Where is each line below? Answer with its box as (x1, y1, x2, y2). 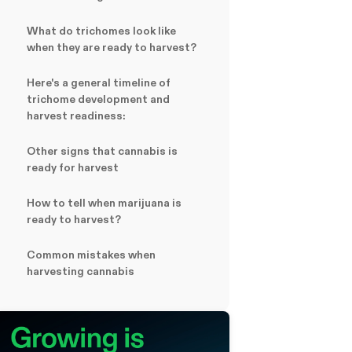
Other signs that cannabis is (27, 145, 178, 157)
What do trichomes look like (27, 24, 176, 37)
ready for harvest (27, 161, 119, 174)
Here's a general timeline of (27, 76, 170, 89)
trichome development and (27, 93, 170, 105)
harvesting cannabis (27, 265, 134, 277)
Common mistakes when (27, 248, 156, 261)
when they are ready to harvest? (27, 41, 196, 53)
